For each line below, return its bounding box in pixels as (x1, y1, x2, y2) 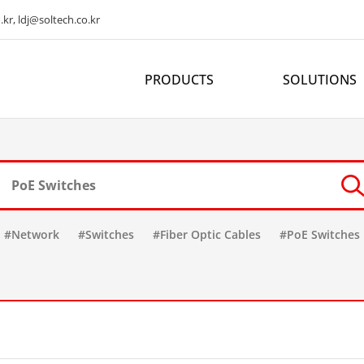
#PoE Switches (279, 227, 360, 242)
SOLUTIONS (283, 71, 357, 89)
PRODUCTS (145, 71, 214, 89)
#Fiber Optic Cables (153, 227, 261, 242)
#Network (4, 227, 59, 242)
